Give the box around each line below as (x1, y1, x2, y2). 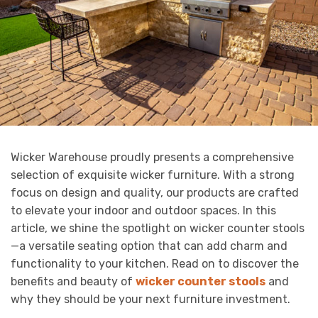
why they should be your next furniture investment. (11, 292, 290, 306)
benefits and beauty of (11, 274, 136, 288)
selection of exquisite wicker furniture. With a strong (11, 168, 295, 182)
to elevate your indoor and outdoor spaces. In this (11, 203, 276, 217)
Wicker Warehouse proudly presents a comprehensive (11, 150, 294, 164)
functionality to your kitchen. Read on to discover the (11, 256, 299, 270)
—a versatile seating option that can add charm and (11, 238, 287, 253)
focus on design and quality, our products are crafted (11, 185, 299, 199)
